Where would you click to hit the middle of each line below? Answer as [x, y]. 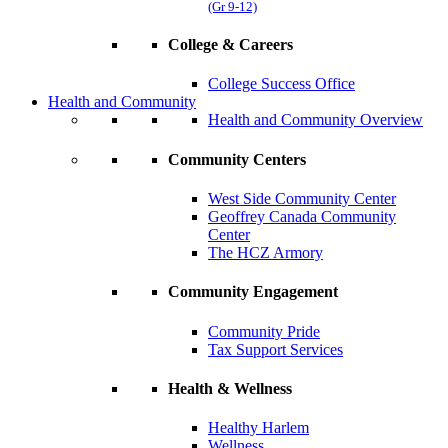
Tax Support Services [275, 349]
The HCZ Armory [265, 253]
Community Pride [264, 331]
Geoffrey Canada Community [302, 217]
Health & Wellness [230, 388]
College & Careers [230, 45]
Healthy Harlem [258, 428]
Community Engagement [253, 292]
